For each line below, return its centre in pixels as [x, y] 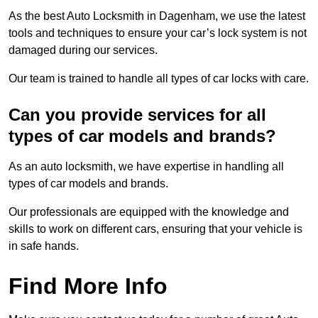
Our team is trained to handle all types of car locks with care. [159, 79]
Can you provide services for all [137, 115]
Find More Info [88, 286]
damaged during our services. [84, 50]
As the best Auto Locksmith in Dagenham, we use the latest [157, 16]
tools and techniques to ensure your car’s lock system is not [158, 33]
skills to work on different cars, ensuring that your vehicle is [155, 229]
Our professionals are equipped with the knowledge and [149, 212]
